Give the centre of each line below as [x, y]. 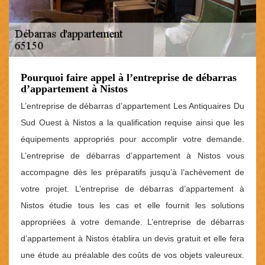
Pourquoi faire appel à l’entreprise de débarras [129, 77]
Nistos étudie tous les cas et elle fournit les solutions [132, 205]
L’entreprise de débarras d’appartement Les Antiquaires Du [132, 106]
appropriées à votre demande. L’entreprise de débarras [132, 222]
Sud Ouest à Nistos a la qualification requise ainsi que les [132, 122]
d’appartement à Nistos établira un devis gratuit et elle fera [132, 238]
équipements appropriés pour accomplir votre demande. [132, 139]
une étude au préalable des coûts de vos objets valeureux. [132, 255]
